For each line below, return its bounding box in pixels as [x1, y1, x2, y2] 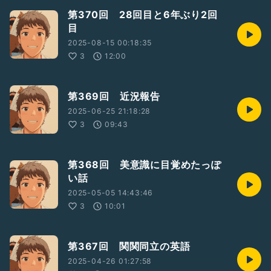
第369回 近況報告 [68, 90, 160, 102]
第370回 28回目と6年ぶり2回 [68, 8, 218, 21]
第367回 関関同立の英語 [68, 240, 191, 252]
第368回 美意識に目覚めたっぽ [68, 158, 221, 171]
